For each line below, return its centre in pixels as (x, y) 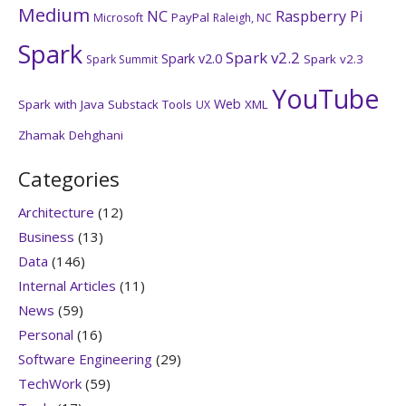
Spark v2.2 (263, 57)
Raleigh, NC (242, 17)
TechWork (50, 384)
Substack (133, 104)
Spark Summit (122, 59)
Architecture (56, 213)
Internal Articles (67, 286)
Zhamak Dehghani (71, 135)
